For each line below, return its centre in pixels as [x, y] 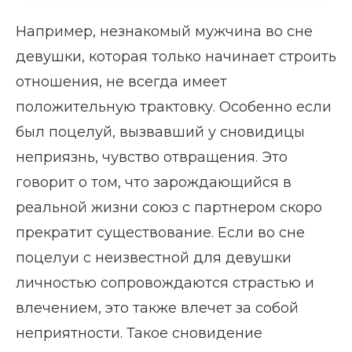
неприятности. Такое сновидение [139, 333]
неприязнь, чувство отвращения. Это [152, 157]
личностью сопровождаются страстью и [165, 282]
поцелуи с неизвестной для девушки [154, 257]
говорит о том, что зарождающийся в [154, 182]
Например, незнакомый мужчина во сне [164, 31]
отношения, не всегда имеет [121, 81]
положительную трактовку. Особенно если [174, 106]
